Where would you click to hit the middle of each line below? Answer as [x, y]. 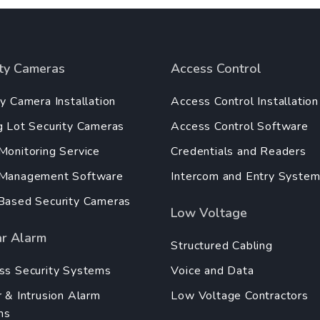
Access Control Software [240, 126]
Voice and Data [212, 270]
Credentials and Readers [239, 151]
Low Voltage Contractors [240, 295]
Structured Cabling [222, 245]
